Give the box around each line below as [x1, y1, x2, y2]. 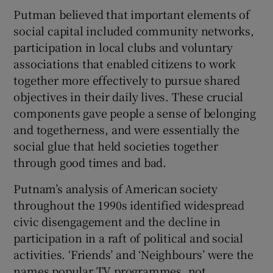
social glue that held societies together [13, 137, 218, 154]
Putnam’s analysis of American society [13, 180, 218, 196]
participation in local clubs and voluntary [13, 38, 233, 55]
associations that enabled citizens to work [13, 55, 236, 71]
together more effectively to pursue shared [13, 71, 241, 88]
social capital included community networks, [13, 22, 254, 38]
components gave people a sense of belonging [13, 104, 256, 121]
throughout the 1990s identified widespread [13, 196, 245, 213]
